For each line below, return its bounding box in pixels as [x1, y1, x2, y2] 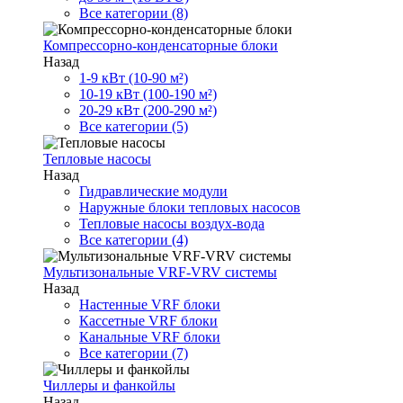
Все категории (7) [79, 345, 188, 361]
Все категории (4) [79, 232, 188, 247]
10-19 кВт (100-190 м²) [79, 86, 217, 102]
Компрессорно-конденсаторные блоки [43, 38, 278, 53]
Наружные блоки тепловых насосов [79, 200, 300, 215]
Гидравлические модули [79, 184, 228, 199]
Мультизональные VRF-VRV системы [43, 264, 277, 280]
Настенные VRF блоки [79, 297, 220, 312]
